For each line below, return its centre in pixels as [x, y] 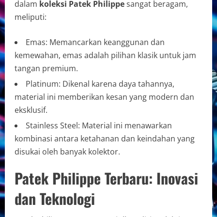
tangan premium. [46, 68]
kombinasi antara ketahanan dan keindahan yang [105, 138]
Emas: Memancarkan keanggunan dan [95, 42]
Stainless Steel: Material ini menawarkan [99, 125]
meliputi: [31, 17]
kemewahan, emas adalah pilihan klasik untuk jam [105, 55]
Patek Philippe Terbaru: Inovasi [106, 178]
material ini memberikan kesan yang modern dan [104, 97]
